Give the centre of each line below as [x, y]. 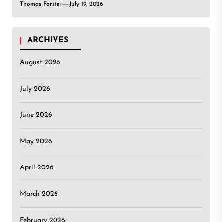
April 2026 [37, 168]
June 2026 [36, 115]
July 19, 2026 [86, 5]
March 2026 [39, 194]
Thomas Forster [41, 5]
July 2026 [35, 89]
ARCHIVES [48, 40]
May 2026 [36, 142]
